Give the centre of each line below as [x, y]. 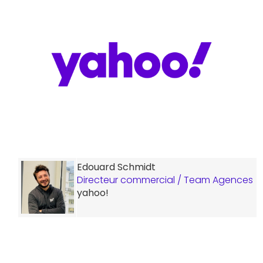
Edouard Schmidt [116, 167]
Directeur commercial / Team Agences [165, 180]
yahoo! [93, 193]
